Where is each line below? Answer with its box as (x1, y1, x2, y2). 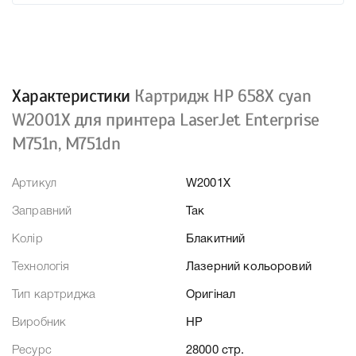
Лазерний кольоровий (186, 261, 311, 273)
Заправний (12, 206, 72, 218)
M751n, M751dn (12, 133, 121, 155)
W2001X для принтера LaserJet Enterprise (12, 109, 319, 131)
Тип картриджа (12, 289, 95, 301)
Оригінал (186, 289, 236, 301)
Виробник (12, 317, 67, 329)
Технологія (12, 261, 70, 273)
